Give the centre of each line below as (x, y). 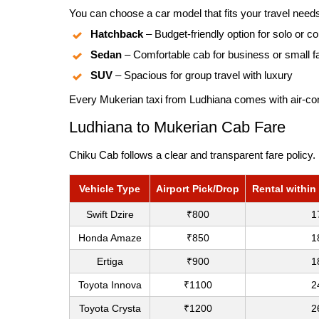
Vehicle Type (110, 188)
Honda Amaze (110, 237)
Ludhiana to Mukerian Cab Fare (177, 127)
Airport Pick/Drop (198, 188)
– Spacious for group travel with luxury (203, 75)
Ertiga (110, 261)
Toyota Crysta (110, 308)
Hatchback (117, 33)
